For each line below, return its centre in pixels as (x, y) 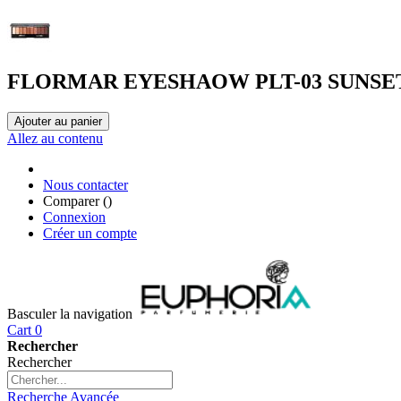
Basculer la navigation (70, 313)
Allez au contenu (55, 138)
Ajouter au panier (58, 121)
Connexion (74, 217)
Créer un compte (90, 233)
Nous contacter (85, 184)
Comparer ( (75, 200)
